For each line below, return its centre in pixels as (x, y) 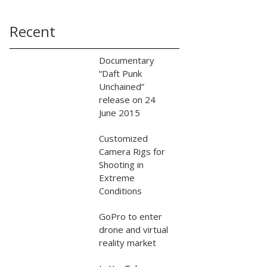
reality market (128, 243)
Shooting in (121, 164)
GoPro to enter (131, 216)
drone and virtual (133, 229)
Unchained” (122, 86)
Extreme (117, 178)
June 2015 (119, 113)
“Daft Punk (120, 73)
